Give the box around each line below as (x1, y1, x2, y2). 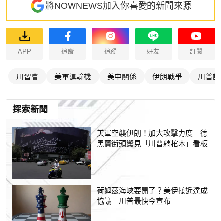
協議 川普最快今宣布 (97, 195, 171, 206)
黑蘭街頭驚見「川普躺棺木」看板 (97, 137, 208, 148)
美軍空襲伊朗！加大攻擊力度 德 (97, 127, 208, 138)
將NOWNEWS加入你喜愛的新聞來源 (45, 1, 191, 11)
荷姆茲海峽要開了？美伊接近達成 (97, 184, 208, 195)
